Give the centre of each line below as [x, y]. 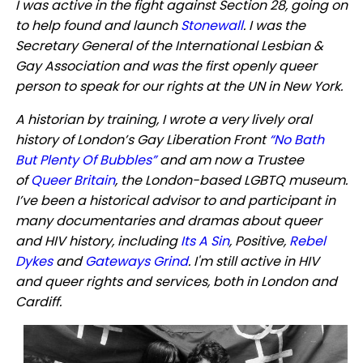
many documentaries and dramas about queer [168, 221]
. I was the [274, 26]
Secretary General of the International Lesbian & [169, 46]
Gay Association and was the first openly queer [166, 66]
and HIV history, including [98, 241]
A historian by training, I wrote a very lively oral [163, 120]
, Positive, [259, 241]
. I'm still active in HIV [253, 262]
